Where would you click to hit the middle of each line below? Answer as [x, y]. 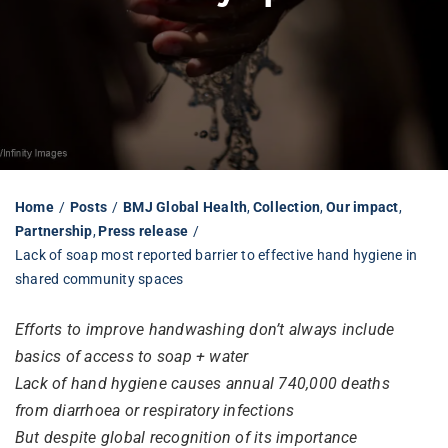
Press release [143, 230]
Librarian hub [73, 54]
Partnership [53, 230]
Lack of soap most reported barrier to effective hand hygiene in [216, 254]
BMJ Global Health [185, 206]
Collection [287, 206]
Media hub [63, 186]
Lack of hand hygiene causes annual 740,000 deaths [202, 383]
